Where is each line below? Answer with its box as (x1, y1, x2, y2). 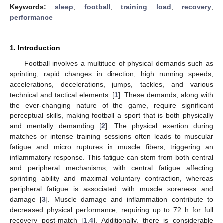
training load (121, 2, 171, 11)
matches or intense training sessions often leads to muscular (10, 132, 213, 140)
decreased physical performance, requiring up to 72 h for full (10, 205, 213, 214)
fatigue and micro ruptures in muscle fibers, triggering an (10, 142, 213, 151)
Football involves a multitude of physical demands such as (24, 59, 213, 67)
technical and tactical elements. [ (10, 90, 114, 99)
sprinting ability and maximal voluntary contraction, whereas (10, 174, 213, 182)
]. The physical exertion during (105, 121, 214, 130)
